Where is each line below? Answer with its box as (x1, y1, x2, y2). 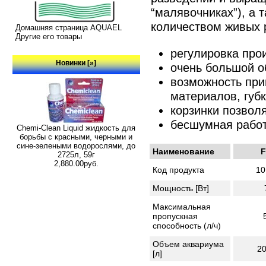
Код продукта (152, 164, 204, 175)
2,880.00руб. (53, 159, 99, 168)
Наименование (152, 146, 214, 156)
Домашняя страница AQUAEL (15, 23, 122, 33)
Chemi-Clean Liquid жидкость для (17, 123, 136, 132)
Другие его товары (15, 32, 82, 42)
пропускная (152, 211, 198, 221)
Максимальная (152, 201, 211, 211)
